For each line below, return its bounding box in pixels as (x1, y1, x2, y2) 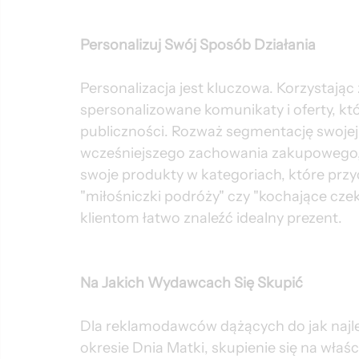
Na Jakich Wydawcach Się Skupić (80, 274, 303, 292)
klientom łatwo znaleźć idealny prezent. (80, 209, 342, 227)
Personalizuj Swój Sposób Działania (80, 36, 316, 54)
